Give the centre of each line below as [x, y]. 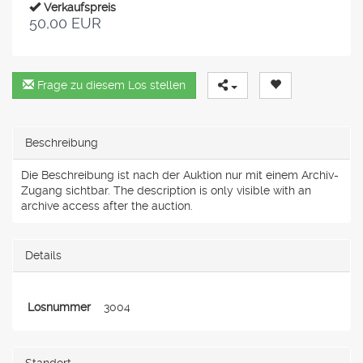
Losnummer [59, 307]
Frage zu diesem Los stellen [110, 85]
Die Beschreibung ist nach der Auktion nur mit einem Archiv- [180, 175]
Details [43, 255]
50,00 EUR [65, 23]
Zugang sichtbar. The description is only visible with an [166, 190]
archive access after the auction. [107, 205]
